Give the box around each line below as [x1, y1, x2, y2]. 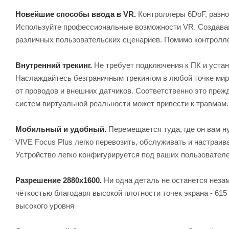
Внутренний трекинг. [15, 60, 92, 70]
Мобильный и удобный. [15, 124, 106, 133]
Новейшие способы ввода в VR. [15, 9, 136, 18]
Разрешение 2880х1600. [15, 175, 102, 185]
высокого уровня [15, 201, 74, 210]
